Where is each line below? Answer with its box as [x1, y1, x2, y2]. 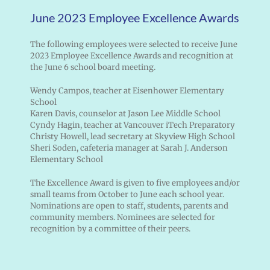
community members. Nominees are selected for [30, 212, 215, 223]
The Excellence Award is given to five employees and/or [30, 178, 240, 189]
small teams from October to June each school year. [30, 189, 224, 200]
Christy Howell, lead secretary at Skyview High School [30, 131, 235, 142]
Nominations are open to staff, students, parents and [30, 201, 228, 212]
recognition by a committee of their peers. [30, 224, 190, 234]
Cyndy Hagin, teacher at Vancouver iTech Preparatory [30, 120, 235, 131]
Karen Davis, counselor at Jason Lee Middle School [30, 108, 221, 119]
